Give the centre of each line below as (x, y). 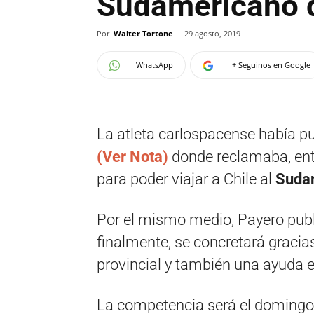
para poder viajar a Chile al (186, 179)
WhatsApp (155, 65)
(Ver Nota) (132, 157)
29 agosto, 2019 (212, 33)
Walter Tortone (143, 33)
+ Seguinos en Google (271, 65)
